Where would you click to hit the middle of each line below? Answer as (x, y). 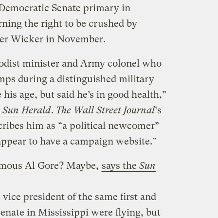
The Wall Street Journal (105, 110)
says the (120, 165)
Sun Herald (26, 110)
